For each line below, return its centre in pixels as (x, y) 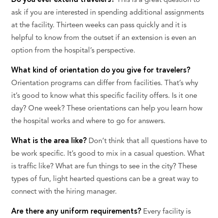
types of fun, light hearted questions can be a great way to (105, 180)
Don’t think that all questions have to (147, 142)
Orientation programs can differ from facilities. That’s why (104, 84)
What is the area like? (49, 142)
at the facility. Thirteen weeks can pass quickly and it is (99, 26)
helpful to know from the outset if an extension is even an (103, 38)
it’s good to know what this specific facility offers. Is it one (104, 96)
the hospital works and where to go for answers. (88, 122)
